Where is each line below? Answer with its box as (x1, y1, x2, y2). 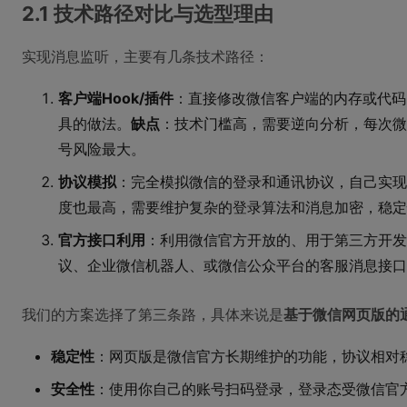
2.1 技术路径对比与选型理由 (22, 2, 273, 25)
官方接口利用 (58, 231, 145, 249)
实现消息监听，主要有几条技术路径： (22, 47, 269, 65)
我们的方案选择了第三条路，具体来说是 (22, 305, 283, 323)
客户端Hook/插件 (58, 89, 174, 107)
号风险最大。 (58, 140, 145, 158)
